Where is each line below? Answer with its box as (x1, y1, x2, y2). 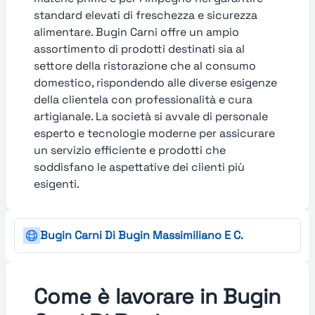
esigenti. (34, 176, 79, 191)
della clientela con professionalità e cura (34, 92, 252, 107)
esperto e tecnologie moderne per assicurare (34, 126, 275, 141)
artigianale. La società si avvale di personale (34, 109, 268, 124)
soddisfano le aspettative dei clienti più (34, 160, 245, 174)
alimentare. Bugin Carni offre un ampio (34, 25, 239, 39)
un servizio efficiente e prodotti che (34, 143, 226, 157)
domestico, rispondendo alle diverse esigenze (34, 75, 277, 90)
